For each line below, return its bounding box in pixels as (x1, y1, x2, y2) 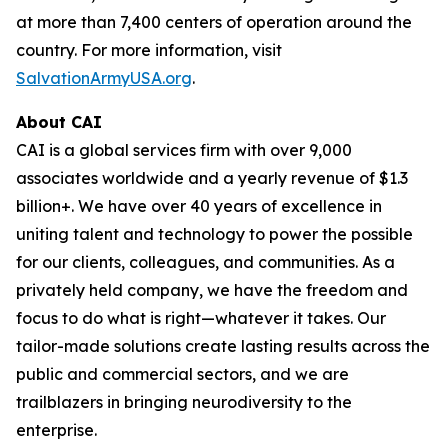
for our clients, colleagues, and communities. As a (16, 251, 395, 272)
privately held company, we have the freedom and (16, 279, 408, 300)
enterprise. (16, 419, 97, 440)
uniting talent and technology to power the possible (16, 223, 413, 244)
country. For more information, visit (16, 39, 282, 60)
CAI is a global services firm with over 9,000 (16, 139, 352, 160)
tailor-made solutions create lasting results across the (16, 335, 430, 356)
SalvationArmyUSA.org (16, 67, 192, 88)
